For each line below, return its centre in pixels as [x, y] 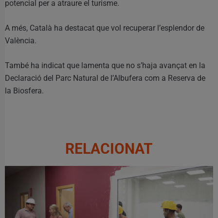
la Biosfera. [24, 91]
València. [21, 40]
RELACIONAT [109, 148]
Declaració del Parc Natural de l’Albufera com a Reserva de [105, 78]
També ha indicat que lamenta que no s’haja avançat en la [105, 65]
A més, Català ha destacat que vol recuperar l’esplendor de [105, 28]
